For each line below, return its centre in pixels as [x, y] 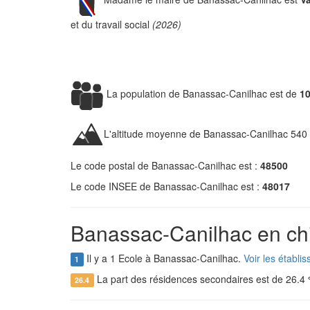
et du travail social [111, 24]
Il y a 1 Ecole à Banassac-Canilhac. [163, 258]
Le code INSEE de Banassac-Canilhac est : [166, 186]
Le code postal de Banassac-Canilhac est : [165, 165]
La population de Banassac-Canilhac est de [202, 93]
